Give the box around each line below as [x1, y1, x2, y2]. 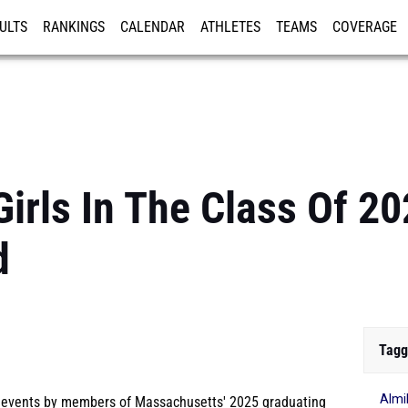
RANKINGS [43, 19, 105, 36]
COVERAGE [332, 19, 397, 36]
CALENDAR [120, 19, 185, 36]
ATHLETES [200, 19, 260, 36]
